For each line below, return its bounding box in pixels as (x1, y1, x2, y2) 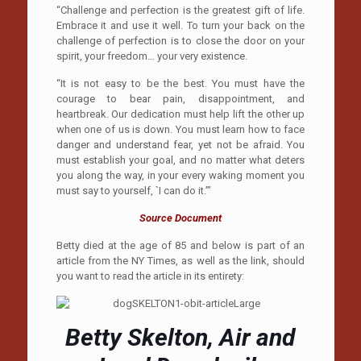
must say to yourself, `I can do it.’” (56, 184, 211, 197)
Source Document (139, 211, 222, 224)
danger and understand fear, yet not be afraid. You (56, 138, 305, 151)
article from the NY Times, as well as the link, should (56, 254, 305, 267)
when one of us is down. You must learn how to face (56, 122, 305, 135)
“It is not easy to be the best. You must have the (56, 77, 305, 89)
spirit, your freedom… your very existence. (56, 49, 247, 62)
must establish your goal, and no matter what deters (56, 153, 305, 166)
